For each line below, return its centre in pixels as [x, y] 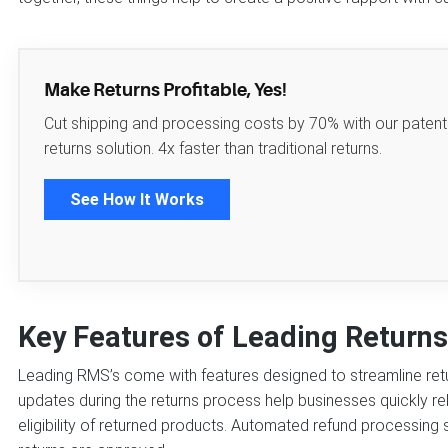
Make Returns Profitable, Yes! [165, 90]
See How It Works [137, 200]
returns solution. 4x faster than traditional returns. [213, 149]
